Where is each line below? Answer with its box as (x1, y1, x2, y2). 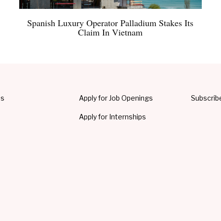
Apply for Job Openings (79, 94, 153, 103)
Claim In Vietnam (78, 26, 143, 38)
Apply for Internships (79, 112, 147, 121)
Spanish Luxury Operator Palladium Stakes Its (27, 17, 194, 29)
